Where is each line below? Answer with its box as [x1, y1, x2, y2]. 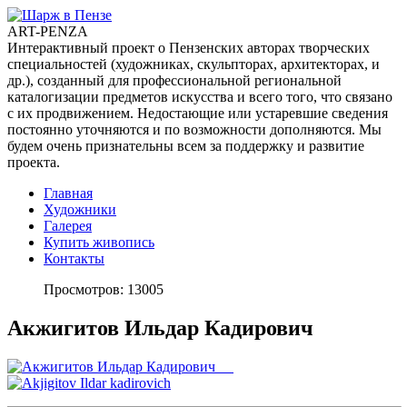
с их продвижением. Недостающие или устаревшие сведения [7, 105, 388, 121]
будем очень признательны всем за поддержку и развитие [7, 138, 364, 154]
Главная [44, 185, 93, 201]
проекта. [7, 154, 60, 170]
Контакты [44, 251, 104, 266]
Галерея [44, 218, 92, 233]
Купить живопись [44, 234, 154, 250]
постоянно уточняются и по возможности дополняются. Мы [7, 122, 382, 137]
